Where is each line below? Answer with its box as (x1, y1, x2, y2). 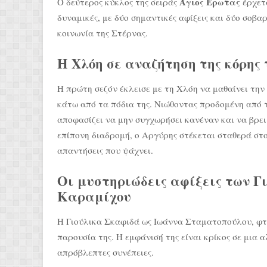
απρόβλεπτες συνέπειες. (57, 246, 154, 258)
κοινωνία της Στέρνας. (57, 26, 148, 39)
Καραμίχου (57, 186, 131, 206)
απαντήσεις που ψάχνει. (57, 144, 153, 156)
